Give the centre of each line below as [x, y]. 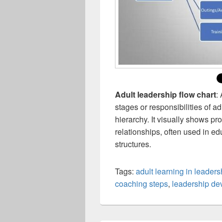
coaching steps [141, 184]
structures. [133, 144]
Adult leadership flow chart [166, 95]
